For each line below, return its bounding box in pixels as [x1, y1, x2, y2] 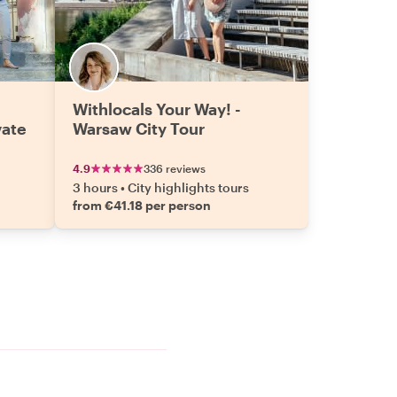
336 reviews [144, 162, 206, 175]
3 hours [73, 180, 118, 195]
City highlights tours [128, 180, 249, 195]
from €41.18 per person [73, 198, 211, 213]
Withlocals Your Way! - [73, 99, 241, 119]
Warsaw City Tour [73, 119, 205, 138]
